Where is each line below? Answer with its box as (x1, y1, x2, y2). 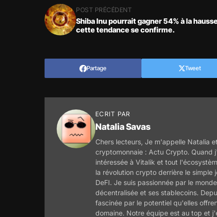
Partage (87, 64, 107, 72)
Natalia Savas (95, 122, 151, 132)
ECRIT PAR (95, 110, 131, 118)
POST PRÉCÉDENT (76, 5, 132, 14)
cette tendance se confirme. (76, 25, 175, 34)
